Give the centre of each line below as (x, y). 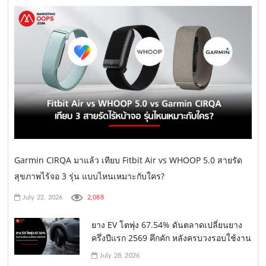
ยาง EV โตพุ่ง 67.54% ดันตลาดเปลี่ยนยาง (167, 224)
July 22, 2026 (42, 197)
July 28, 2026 (119, 255)
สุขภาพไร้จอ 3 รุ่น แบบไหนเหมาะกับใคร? (90, 176)
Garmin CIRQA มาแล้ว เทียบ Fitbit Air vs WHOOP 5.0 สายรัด (129, 160)
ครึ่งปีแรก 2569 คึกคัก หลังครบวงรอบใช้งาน (172, 237)
